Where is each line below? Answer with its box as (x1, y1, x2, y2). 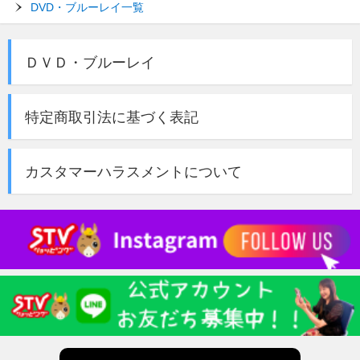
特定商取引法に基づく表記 (25, 108, 198, 125)
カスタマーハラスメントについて (25, 163, 242, 180)
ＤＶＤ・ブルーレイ (25, 54, 155, 71)
